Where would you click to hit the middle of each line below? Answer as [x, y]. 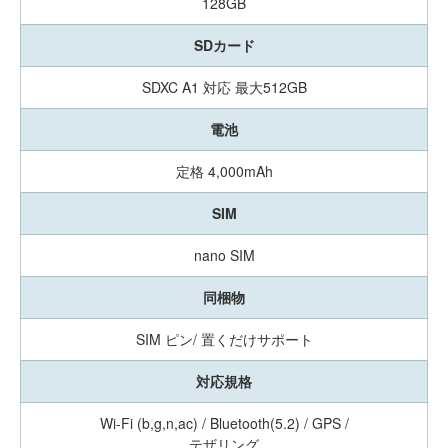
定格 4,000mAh [224, 170]
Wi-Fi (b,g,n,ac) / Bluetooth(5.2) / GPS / [224, 422]
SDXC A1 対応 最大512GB [224, 86]
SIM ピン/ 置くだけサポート [224, 338]
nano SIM [224, 254]
